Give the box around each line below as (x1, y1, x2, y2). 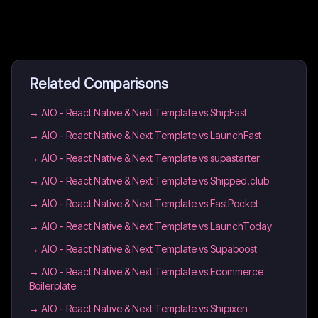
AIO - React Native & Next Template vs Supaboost (41, 243, 257, 255)
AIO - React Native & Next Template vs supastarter (41, 152, 260, 164)
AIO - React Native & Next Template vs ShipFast (41, 106, 247, 119)
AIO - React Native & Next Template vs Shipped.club (41, 175, 269, 187)
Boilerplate (29, 280, 76, 292)
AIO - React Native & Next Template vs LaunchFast (41, 129, 261, 141)
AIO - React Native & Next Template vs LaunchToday (41, 220, 272, 232)
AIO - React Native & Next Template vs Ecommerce (41, 265, 263, 278)
